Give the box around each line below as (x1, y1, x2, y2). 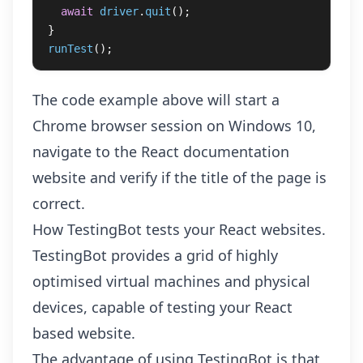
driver (100, 5, 139, 18)
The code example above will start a (32, 90, 280, 109)
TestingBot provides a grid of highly (32, 246, 278, 265)
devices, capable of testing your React (32, 297, 293, 317)
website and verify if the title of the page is (32, 168, 327, 187)
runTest (48, 42, 93, 55)
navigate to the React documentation (32, 142, 289, 161)
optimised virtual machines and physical (32, 271, 310, 291)
